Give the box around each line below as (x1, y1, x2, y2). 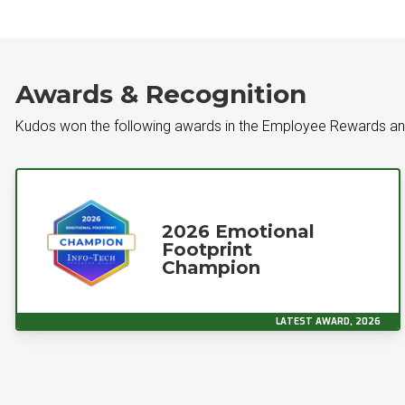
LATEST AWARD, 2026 (276, 316, 381, 327)
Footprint (162, 239, 252, 260)
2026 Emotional (162, 221, 315, 242)
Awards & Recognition (15, 79, 306, 109)
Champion (162, 257, 260, 278)
